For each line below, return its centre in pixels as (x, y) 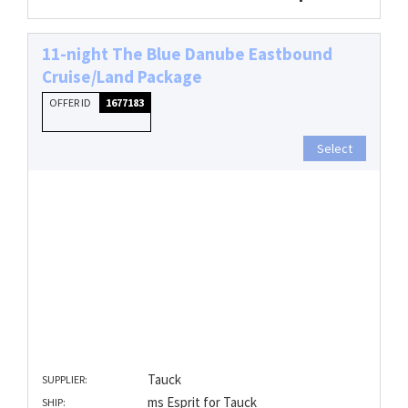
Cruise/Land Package (122, 76)
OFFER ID (71, 102)
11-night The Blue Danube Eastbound (187, 53)
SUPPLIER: (65, 380)
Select (335, 148)
